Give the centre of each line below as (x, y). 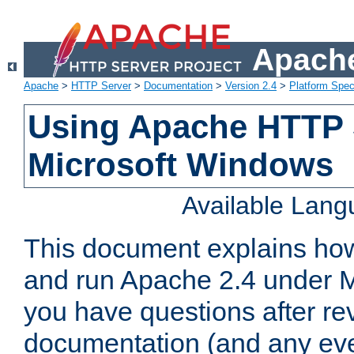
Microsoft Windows (181, 165)
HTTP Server (101, 86)
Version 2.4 (251, 86)
